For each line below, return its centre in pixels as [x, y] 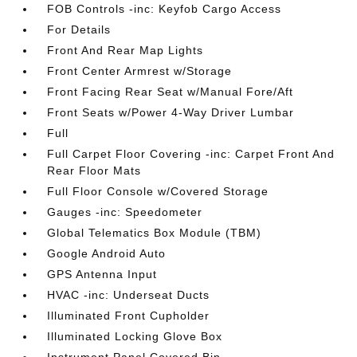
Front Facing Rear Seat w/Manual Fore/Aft [171, 92]
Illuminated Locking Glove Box [135, 336]
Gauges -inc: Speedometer [125, 212]
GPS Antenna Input [102, 274]
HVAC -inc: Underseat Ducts [129, 295]
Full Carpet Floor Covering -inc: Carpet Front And [191, 154]
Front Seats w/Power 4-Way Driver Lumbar [171, 112]
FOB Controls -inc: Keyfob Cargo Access [165, 9]
